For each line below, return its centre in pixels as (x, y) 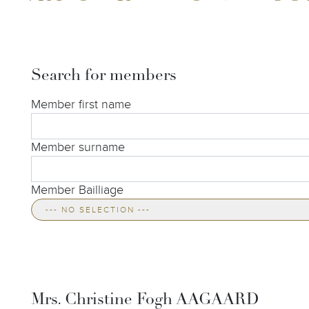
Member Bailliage (77, 190)
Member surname (78, 147)
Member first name (81, 104)
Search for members (104, 76)
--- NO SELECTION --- (144, 210)
